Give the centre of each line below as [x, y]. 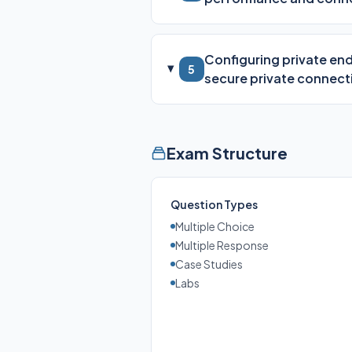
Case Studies [209, 264]
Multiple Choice [215, 226]
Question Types [214, 204]
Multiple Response [222, 245]
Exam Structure [227, 153]
